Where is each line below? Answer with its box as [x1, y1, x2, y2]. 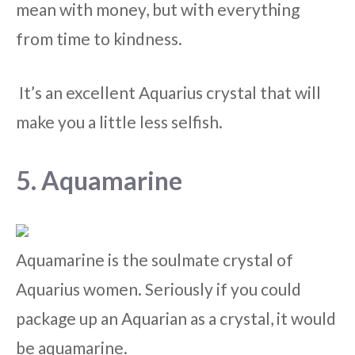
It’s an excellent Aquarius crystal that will [16, 82, 321, 103]
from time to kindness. [16, 28, 182, 48]
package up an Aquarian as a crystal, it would [16, 307, 336, 328]
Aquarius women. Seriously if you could [16, 278, 301, 299]
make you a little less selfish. [16, 112, 223, 132]
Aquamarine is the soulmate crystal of [16, 249, 293, 269]
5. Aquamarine [16, 164, 182, 196]
